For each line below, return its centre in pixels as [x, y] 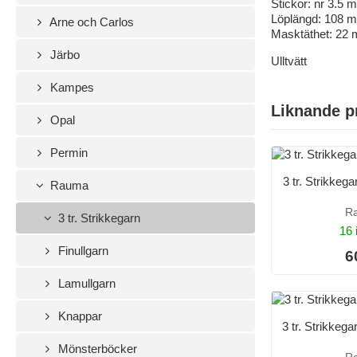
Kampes [71, 87]
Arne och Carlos [91, 22]
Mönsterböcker [96, 348]
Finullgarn [82, 250]
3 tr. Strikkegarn [98, 218]
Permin [68, 152]
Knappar [79, 316]
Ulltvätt [289, 61]
